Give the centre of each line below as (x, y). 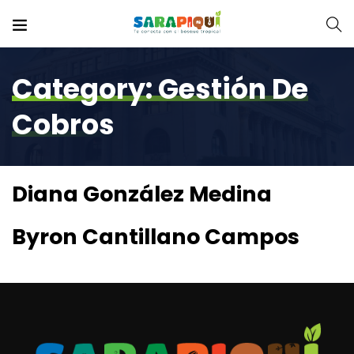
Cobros (63, 124)
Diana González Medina (142, 194)
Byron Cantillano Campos (156, 237)
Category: (85, 89)
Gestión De (233, 89)
